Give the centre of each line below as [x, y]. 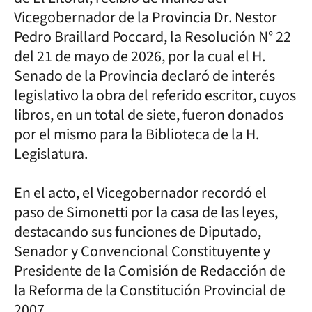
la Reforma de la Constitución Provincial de [150, 290]
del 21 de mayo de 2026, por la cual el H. [140, 56]
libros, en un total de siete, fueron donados [149, 115]
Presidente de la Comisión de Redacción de [150, 271]
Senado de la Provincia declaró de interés [145, 76]
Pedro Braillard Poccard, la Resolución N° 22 [153, 37]
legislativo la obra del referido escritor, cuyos [155, 95]
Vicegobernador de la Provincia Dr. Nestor [146, 17]
